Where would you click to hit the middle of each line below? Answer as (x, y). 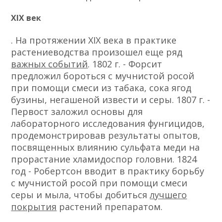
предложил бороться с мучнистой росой (103, 76)
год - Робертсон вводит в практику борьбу (108, 171)
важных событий (50, 64)
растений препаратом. (110, 206)
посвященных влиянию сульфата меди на (106, 147)
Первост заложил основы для (77, 111)
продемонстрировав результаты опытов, (106, 135)
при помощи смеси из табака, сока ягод (101, 87)
